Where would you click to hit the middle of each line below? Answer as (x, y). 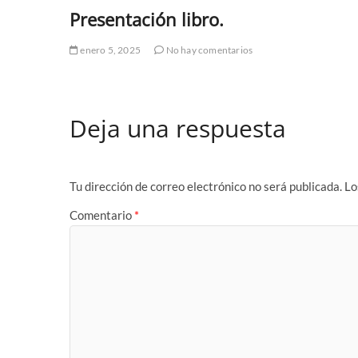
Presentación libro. (147, 19)
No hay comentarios (209, 50)
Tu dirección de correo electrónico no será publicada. (206, 187)
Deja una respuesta (178, 128)
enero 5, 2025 (110, 50)
